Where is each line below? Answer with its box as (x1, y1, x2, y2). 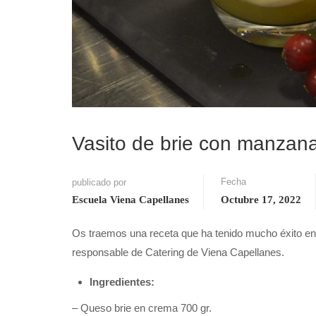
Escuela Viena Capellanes (72, 193, 189, 205)
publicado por (72, 176, 126, 188)
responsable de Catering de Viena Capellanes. (72, 245, 284, 258)
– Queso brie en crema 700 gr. (72, 301, 212, 314)
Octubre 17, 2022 (221, 193, 301, 205)
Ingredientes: (90, 275, 154, 288)
